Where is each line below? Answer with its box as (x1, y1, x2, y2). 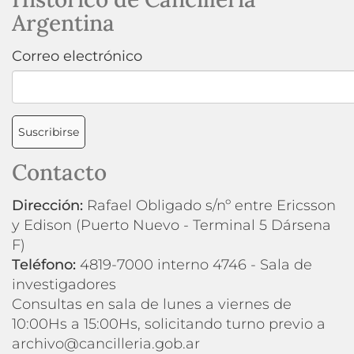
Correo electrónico (12, 47, 142, 65)
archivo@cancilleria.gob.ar (12, 334, 200, 352)
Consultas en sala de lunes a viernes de (12, 295, 292, 313)
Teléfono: (12, 255, 76, 273)
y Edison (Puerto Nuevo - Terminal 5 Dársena (12, 216, 331, 234)
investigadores (12, 275, 116, 293)
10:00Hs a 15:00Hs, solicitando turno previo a (12, 314, 326, 333)
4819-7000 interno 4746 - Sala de (76, 255, 312, 273)
